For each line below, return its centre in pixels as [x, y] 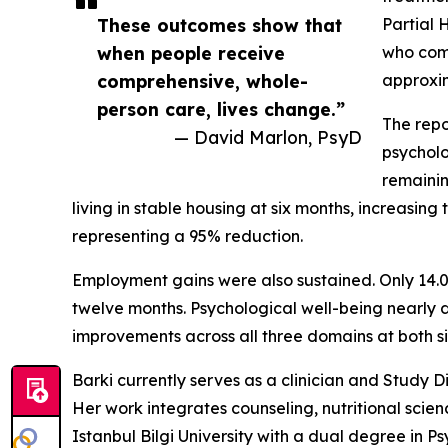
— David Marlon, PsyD [268, 136]
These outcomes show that [219, 24]
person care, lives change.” [221, 108]
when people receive [191, 52]
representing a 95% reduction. [187, 235]
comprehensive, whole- [202, 80]
